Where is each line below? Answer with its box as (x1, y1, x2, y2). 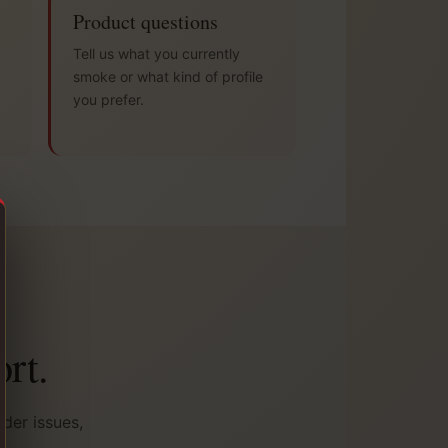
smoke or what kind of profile (73, 68, 263, 86)
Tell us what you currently (73, 45, 240, 63)
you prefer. (73, 91, 144, 109)
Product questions (73, 8, 218, 36)
